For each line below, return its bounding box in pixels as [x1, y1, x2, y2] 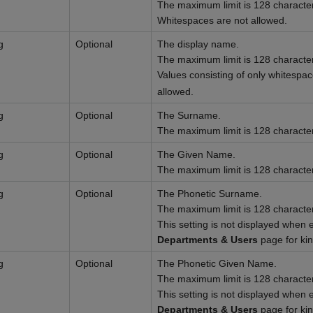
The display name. [157, 38, 239, 50]
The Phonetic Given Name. [157, 258, 277, 269]
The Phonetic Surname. [157, 188, 262, 199]
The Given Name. [157, 149, 235, 160]
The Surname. [157, 110, 221, 121]
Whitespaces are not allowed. [157, 15, 287, 26]
